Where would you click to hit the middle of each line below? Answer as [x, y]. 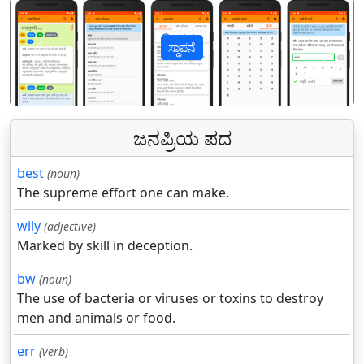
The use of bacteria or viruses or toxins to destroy [170, 299]
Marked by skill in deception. [105, 246]
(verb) [54, 352]
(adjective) [70, 227]
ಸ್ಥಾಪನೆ [182, 48]
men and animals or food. [96, 318]
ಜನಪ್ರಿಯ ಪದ [182, 139]
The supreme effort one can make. [123, 193]
